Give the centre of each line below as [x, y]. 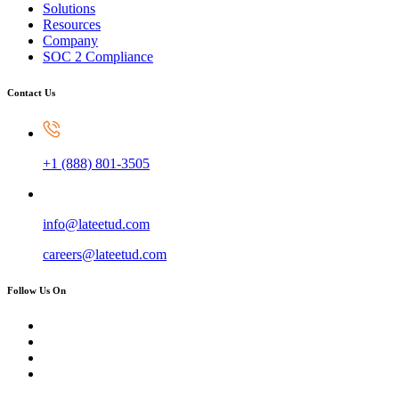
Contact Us [31, 93]
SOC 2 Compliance [98, 57]
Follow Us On [37, 290]
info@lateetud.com [96, 224]
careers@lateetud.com [105, 254]
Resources [72, 25]
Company [70, 41]
